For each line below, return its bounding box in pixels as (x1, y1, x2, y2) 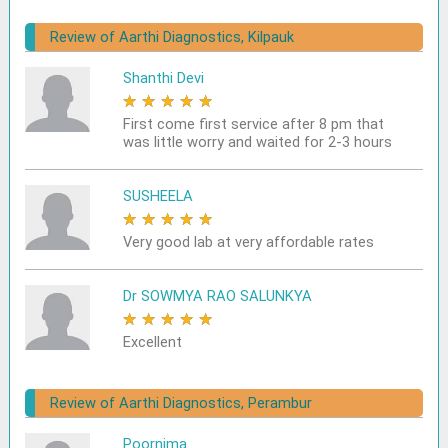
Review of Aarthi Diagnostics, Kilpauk (50, 28, 295, 46)
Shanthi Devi (122, 69, 204, 87)
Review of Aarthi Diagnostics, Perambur (50, 394, 313, 412)
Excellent (122, 333, 182, 351)
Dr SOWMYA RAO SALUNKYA (122, 287, 312, 305)
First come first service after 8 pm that (122, 115, 384, 133)
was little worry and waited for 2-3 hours (122, 133, 392, 151)
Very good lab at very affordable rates (122, 233, 374, 251)
